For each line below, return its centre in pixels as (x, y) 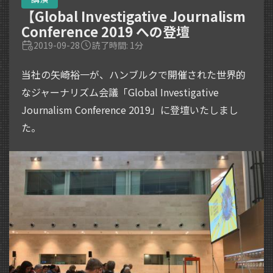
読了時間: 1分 (118, 45)
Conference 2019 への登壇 (105, 31)
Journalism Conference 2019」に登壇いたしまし (130, 109)
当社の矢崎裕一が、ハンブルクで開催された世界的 (133, 74)
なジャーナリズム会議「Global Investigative (120, 92)
